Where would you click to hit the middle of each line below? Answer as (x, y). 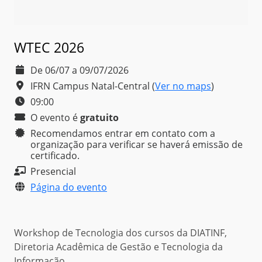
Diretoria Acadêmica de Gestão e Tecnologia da (118, 247)
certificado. (55, 155)
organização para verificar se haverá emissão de (137, 144)
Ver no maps (183, 86)
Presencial (53, 171)
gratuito (99, 117)
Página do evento (69, 187)
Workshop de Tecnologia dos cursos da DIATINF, (120, 232)
